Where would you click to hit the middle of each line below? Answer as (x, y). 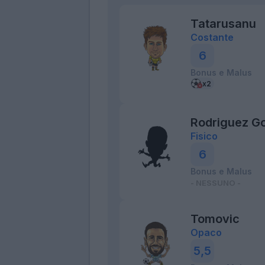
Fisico (204, 136)
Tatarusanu (223, 24)
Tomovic (215, 219)
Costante (212, 38)
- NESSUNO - (216, 183)
